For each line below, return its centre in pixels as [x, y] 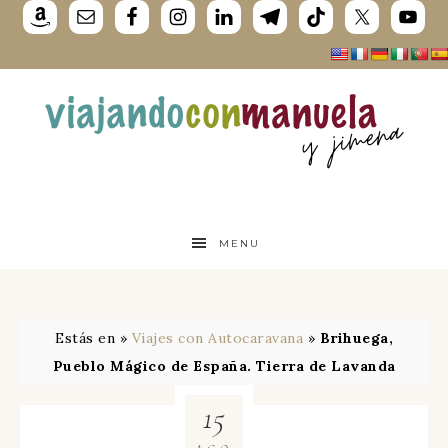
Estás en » [93, 338]
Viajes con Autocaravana [217, 338]
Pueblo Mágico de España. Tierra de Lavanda [224, 366]
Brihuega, [356, 338]
